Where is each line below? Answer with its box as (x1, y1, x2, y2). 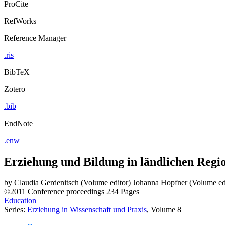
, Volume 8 (147, 205, 181, 214)
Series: (4, 205, 27, 214)
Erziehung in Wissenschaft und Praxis (27, 205, 147, 214)
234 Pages (106, 187, 139, 196)
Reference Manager (4, 33, 66, 42)
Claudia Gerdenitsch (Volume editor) (14, 178, 131, 187)
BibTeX (4, 67, 30, 76)
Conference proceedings (28, 187, 104, 196)
